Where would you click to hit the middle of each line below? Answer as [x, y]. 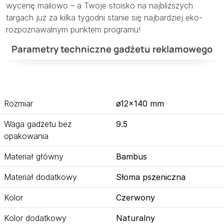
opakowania [26, 136]
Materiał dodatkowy [40, 177]
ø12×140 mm [140, 104]
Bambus [131, 157]
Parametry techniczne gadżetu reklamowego [112, 49]
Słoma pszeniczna [151, 177]
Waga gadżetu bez [38, 124]
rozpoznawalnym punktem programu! [73, 30]
